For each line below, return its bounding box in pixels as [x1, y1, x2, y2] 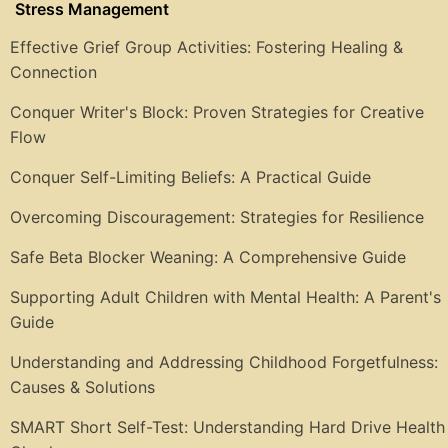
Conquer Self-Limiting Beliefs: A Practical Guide [10, 167, 371, 188]
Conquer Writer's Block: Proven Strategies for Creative [10, 102, 424, 123]
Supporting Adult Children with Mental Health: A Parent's [10, 287, 441, 308]
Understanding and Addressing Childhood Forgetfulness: [10, 352, 438, 373]
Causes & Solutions [10, 377, 155, 398]
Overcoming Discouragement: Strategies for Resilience [10, 207, 424, 228]
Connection [10, 62, 97, 83]
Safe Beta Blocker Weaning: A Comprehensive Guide [10, 247, 406, 268]
